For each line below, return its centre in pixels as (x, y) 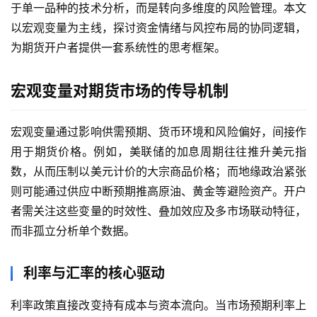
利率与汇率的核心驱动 (94, 273)
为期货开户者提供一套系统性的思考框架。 (118, 48)
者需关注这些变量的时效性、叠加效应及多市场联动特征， (158, 211)
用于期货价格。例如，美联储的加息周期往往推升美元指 (158, 152)
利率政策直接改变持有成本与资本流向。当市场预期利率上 (158, 305)
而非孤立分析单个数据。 (73, 231)
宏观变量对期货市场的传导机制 (120, 91)
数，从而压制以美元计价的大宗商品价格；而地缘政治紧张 (158, 172)
